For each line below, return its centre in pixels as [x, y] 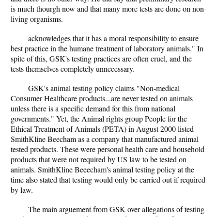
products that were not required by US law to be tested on [99, 159]
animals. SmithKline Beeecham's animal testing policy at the [102, 169]
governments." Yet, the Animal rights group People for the [99, 118]
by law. [22, 190]
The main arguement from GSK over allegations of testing [116, 209]
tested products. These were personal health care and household [108, 149]
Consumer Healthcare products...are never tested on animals [102, 98]
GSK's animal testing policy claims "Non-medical [104, 88]
